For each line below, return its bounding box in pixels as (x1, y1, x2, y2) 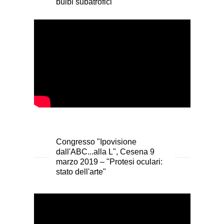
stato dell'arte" (55, 167, 106, 176)
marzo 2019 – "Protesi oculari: (55, 157, 162, 166)
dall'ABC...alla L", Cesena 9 (55, 147, 154, 156)
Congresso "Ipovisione (55, 137, 136, 146)
